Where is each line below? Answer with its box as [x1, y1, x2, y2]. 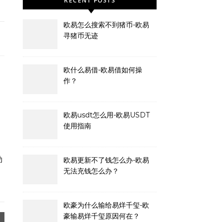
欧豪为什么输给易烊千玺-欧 [63, 201, 149, 210]
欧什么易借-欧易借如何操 [63, 65, 142, 74]
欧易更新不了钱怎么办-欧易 [63, 156, 149, 165]
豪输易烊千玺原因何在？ [63, 212, 140, 221]
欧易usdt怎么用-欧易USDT [63, 111, 150, 119]
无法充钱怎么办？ [63, 166, 119, 175]
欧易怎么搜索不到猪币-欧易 [63, 20, 149, 29]
